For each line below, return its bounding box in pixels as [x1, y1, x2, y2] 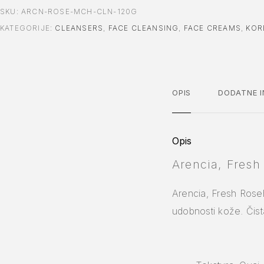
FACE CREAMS [183, 23, 242, 32]
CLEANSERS [55, 23, 104, 32]
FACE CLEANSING [108, 23, 179, 32]
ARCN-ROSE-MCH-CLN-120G [21, 6, 138, 16]
